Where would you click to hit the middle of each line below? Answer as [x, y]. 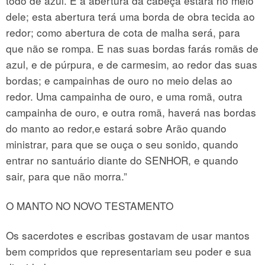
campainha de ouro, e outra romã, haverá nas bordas [131, 112]
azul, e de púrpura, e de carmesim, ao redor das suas [132, 64]
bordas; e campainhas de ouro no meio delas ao [119, 80]
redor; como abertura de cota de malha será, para [123, 33]
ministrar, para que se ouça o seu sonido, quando [122, 144]
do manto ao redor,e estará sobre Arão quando [116, 128]
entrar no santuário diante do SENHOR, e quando [122, 160]
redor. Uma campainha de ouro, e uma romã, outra [124, 96]
